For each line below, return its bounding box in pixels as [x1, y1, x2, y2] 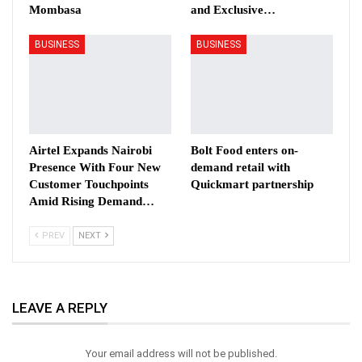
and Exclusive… [191, 2, 276, 16]
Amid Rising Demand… [29, 195, 154, 208]
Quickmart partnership [191, 178, 314, 192]
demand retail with [191, 161, 290, 175]
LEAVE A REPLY [12, 300, 107, 317]
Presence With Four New [29, 161, 161, 175]
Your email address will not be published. [85, 347, 277, 360]
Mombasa [29, 2, 82, 16]
